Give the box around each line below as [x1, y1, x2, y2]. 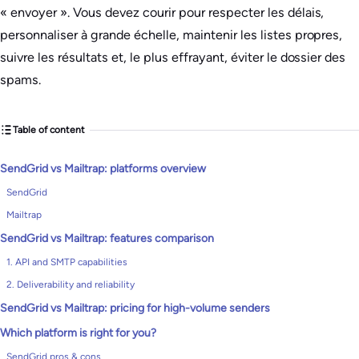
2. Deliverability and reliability [6, 279, 135, 290]
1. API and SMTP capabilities [6, 256, 127, 268]
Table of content [13, 123, 85, 135]
